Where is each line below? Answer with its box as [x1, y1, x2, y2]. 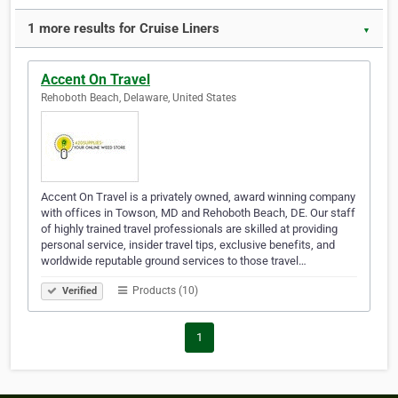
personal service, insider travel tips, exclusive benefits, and [41, 238, 335, 252]
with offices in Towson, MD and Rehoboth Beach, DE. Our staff [41, 206, 355, 220]
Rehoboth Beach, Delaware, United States [41, 92, 236, 105]
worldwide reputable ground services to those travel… [41, 254, 306, 268]
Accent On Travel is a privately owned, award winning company [41, 190, 355, 204]
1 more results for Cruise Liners [28, 20, 219, 37]
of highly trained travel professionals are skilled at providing [41, 222, 338, 236]
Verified [60, 285, 97, 298]
